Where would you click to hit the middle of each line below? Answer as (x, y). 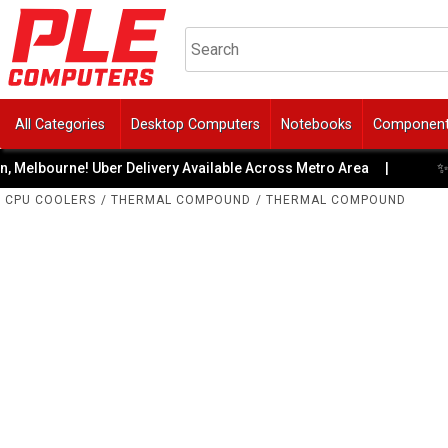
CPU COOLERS (50, 200)
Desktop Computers (195, 123)
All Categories (60, 123)
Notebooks (316, 123)
